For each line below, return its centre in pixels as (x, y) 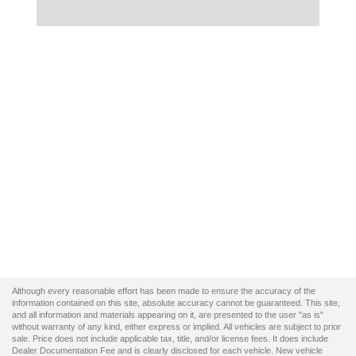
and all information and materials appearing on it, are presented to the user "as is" (168, 315)
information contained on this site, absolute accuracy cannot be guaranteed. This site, (176, 303)
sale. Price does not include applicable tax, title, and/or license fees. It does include (170, 339)
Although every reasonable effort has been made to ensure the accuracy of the (164, 291)
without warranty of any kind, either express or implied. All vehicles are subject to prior (176, 327)
